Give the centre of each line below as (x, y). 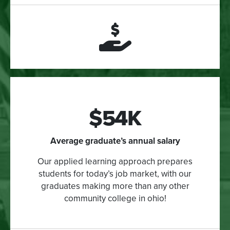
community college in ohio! (115, 198)
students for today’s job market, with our (115, 174)
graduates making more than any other (115, 186)
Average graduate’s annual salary (115, 141)
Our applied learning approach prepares (115, 161)
